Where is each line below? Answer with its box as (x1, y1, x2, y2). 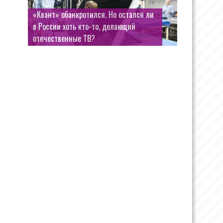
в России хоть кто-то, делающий (33, 20, 135, 32)
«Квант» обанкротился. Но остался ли (33, 8, 154, 20)
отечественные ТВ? (33, 32, 95, 44)
